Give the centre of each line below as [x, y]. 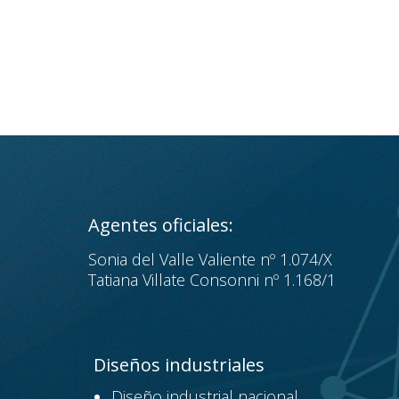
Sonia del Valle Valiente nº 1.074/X [210, 260]
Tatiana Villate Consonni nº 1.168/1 [212, 280]
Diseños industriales [179, 365]
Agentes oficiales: [160, 225]
